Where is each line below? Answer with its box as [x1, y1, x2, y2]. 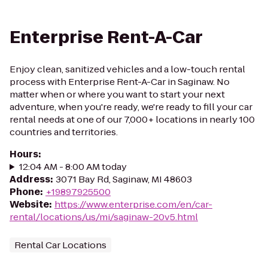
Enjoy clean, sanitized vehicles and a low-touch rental [10, 63, 245, 75]
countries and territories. [10, 126, 118, 138]
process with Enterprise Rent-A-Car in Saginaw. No [10, 75, 230, 88]
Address [10, 173, 50, 185]
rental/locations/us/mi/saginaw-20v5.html [10, 211, 198, 223]
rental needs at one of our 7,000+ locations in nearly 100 [10, 113, 255, 126]
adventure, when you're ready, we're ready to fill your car [10, 100, 252, 113]
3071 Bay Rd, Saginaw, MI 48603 [56, 173, 192, 185]
